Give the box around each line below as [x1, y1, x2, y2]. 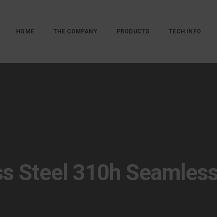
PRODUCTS [116, 28, 150, 35]
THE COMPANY [53, 28, 97, 35]
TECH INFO [169, 28, 201, 35]
